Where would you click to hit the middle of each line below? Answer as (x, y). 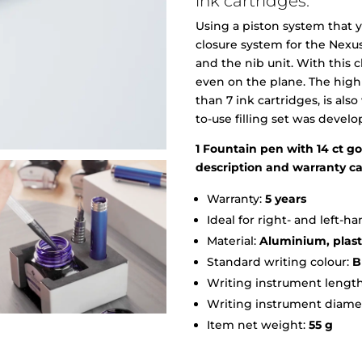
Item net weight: (258, 325)
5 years (286, 199)
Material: (233, 241)
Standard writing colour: (280, 262)
